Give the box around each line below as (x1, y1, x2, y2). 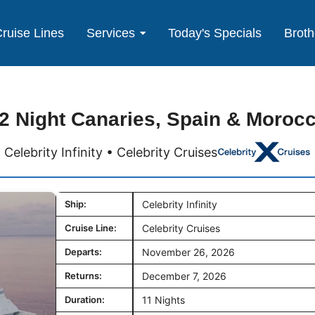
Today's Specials (168, 25, 262, 40)
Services (86, 25, 136, 40)
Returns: (65, 270, 102, 282)
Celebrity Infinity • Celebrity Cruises (4, 144, 218, 160)
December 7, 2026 (142, 270, 226, 283)
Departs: (65, 246, 102, 258)
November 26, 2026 (142, 246, 235, 259)
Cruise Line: (65, 222, 117, 234)
